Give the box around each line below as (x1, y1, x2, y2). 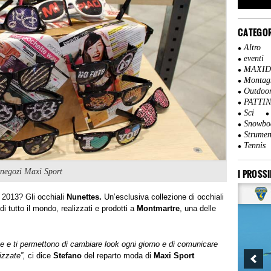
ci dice (25, 250, 53, 260)
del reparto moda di (82, 250, 154, 260)
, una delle (180, 203, 216, 213)
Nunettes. (67, 192, 104, 201)
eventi (244, 54, 264, 64)
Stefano (53, 250, 82, 260)
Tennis (244, 141, 266, 151)
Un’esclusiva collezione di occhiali (104, 192, 224, 201)
